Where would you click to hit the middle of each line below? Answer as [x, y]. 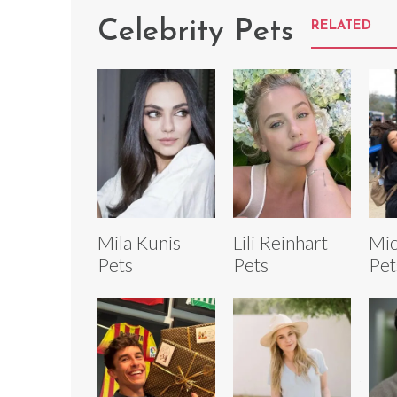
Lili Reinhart [280, 243]
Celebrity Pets [195, 32]
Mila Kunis [139, 243]
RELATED [341, 26]
